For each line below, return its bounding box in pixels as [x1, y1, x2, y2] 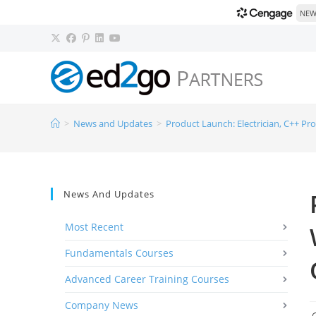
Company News [65, 298, 138, 312]
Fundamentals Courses [65, 246, 174, 260]
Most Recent [65, 220, 123, 233]
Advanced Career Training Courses [65, 272, 229, 286]
